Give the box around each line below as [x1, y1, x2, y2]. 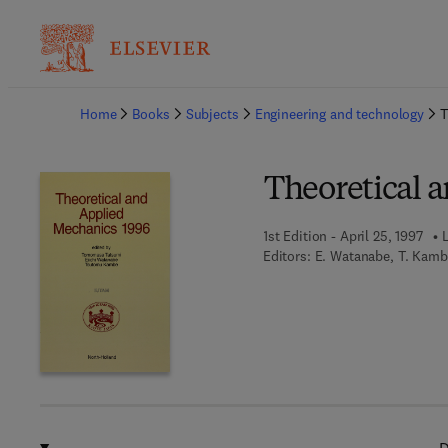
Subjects [185, 105, 239, 123]
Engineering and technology [254, 105, 425, 123]
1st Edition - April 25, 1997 [262, 227, 423, 245]
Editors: [262, 247, 311, 265]
